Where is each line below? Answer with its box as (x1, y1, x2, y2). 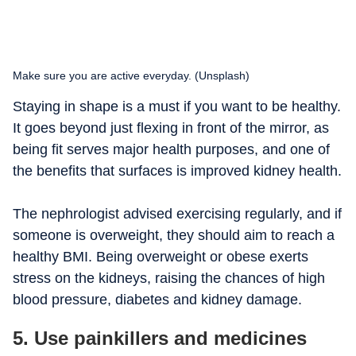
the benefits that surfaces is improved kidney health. (13, 163, 342, 179)
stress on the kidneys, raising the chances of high (13, 270, 325, 286)
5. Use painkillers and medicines (13, 327, 307, 349)
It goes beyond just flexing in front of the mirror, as (13, 120, 329, 136)
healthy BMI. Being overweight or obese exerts (13, 249, 308, 265)
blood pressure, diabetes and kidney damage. (13, 292, 302, 308)
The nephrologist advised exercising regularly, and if (13, 206, 342, 222)
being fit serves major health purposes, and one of (13, 141, 330, 157)
